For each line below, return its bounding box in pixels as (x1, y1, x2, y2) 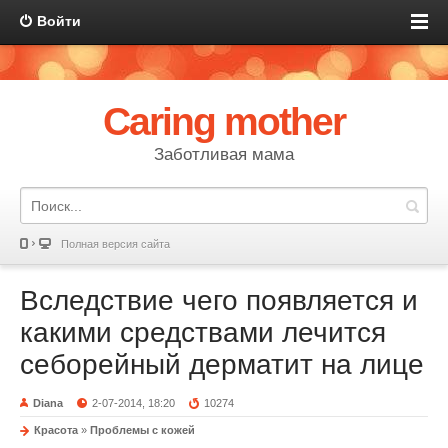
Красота (34, 424, 78, 436)
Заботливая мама (154, 145, 294, 164)
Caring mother (102, 100, 346, 143)
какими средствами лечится (20, 317, 386, 348)
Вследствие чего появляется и (20, 285, 418, 316)
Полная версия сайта (61, 238, 170, 250)
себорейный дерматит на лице (20, 349, 424, 380)
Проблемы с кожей (90, 424, 195, 436)
